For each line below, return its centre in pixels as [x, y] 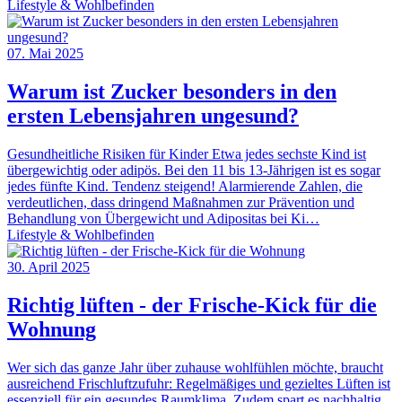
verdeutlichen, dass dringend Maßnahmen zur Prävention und [181, 203]
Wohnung [52, 329]
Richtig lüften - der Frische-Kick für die [192, 305]
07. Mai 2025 [45, 54]
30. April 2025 [48, 267]
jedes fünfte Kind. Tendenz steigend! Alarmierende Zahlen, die [185, 187]
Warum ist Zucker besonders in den [172, 92]
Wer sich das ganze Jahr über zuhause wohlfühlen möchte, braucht [195, 367]
